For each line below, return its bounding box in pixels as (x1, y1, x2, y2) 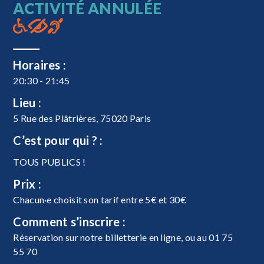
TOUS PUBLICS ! (13, 156, 86, 167)
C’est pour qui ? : (13, 133, 103, 147)
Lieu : (13, 95, 42, 110)
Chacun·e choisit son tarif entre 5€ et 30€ (13, 193, 186, 205)
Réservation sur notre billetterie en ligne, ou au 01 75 (13, 231, 233, 243)
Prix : (13, 176, 42, 191)
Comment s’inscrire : (13, 214, 126, 229)
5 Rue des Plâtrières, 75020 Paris (13, 112, 151, 124)
